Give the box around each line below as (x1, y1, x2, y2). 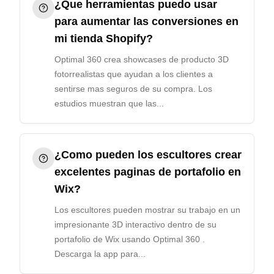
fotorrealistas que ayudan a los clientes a (54, 69, 213, 79)
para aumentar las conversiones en (54, 15, 239, 28)
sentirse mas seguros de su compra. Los (54, 84, 212, 94)
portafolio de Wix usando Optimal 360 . (54, 234, 205, 244)
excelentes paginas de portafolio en (54, 166, 241, 178)
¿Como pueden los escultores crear (54, 149, 242, 161)
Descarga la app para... (54, 249, 146, 259)
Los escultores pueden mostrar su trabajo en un (54, 205, 240, 215)
